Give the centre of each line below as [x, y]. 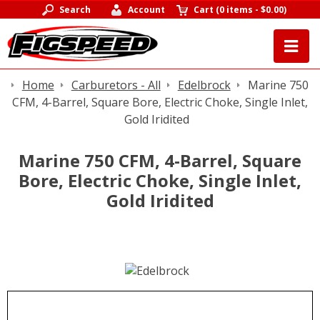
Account [147, 10]
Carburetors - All [116, 85]
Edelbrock [204, 85]
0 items [236, 10]
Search [75, 10]
